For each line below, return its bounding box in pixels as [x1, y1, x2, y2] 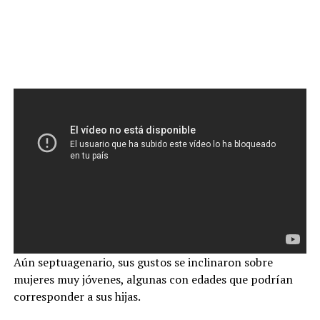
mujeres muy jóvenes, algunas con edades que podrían [13, 271, 293, 288]
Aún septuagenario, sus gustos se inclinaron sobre [13, 254, 273, 271]
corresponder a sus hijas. [13, 289, 141, 305]
